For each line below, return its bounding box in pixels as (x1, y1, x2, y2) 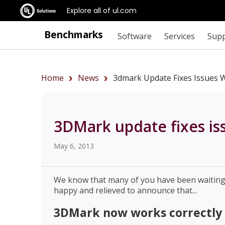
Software (117, 30, 152, 42)
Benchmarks (44, 28, 103, 41)
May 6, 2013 (54, 141, 94, 151)
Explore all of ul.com (67, 5, 137, 16)
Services (164, 30, 195, 42)
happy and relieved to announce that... (54, 185, 197, 196)
